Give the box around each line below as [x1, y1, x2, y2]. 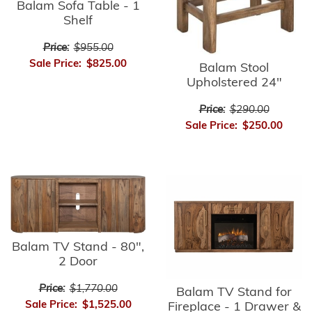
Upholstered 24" [186, 76, 282, 90]
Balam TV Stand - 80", [12, 241, 144, 255]
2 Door [58, 256, 97, 270]
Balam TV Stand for [176, 286, 292, 299]
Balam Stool [199, 61, 269, 75]
